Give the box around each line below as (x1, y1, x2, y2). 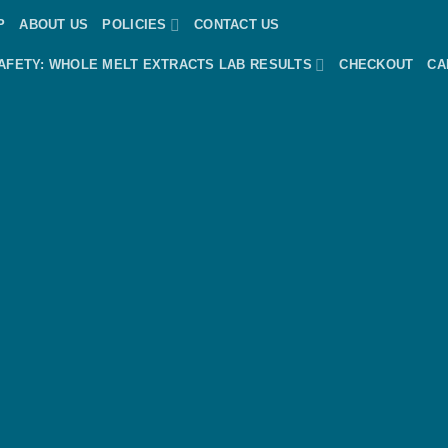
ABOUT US (19, 17, 89, 32)
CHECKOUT (339, 57, 414, 72)
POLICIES (102, 17, 167, 32)
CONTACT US (194, 17, 280, 32)
